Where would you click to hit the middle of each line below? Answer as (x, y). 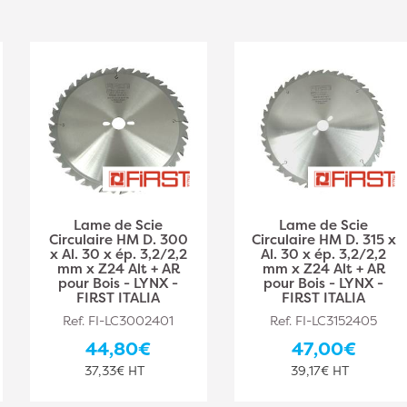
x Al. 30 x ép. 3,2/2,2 (118, 253)
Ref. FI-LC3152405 (324, 320)
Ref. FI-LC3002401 (119, 320)
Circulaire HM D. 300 (118, 239)
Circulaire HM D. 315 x (323, 239)
